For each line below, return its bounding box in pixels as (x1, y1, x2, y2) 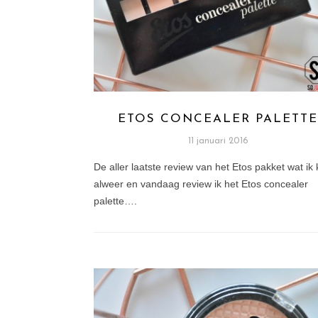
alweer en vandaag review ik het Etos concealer (94, 178, 308, 190)
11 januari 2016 (187, 136, 248, 146)
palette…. (94, 195, 137, 207)
